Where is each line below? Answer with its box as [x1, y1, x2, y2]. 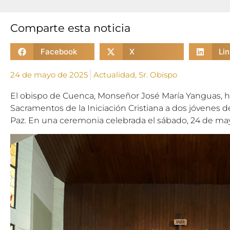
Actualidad [93, 70, 135, 80]
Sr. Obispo [139, 70, 177, 80]
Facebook [40, 46, 77, 56]
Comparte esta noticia [10, 22, 130, 34]
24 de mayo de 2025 [10, 70, 88, 80]
